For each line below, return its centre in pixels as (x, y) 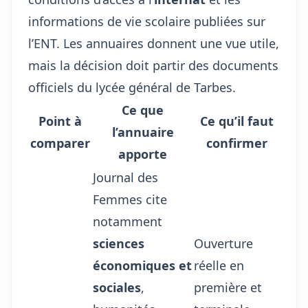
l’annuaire (143, 132)
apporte (143, 154)
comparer (60, 143)
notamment (128, 221)
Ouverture (223, 243)
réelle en (219, 265)
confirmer (236, 143)
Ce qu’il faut (236, 121)
